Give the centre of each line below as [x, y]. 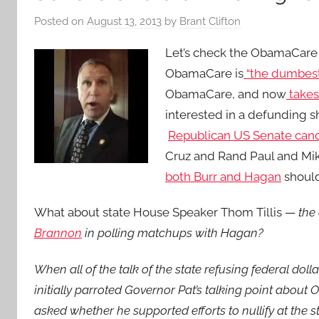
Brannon [58, 233]
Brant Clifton [210, 21]
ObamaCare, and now [226, 94]
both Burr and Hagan [223, 177]
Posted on [61, 21]
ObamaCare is [204, 73]
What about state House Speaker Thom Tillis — [166, 213]
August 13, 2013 [124, 21]
